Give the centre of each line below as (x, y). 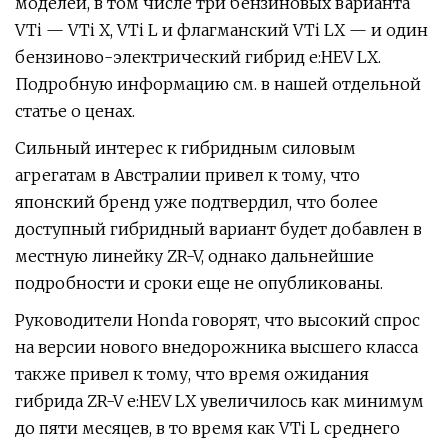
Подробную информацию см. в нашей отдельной (218, 84)
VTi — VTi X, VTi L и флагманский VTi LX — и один (221, 30)
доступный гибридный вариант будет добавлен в (218, 229)
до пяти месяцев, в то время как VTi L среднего (207, 428)
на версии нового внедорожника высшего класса (216, 347)
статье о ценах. (75, 111)
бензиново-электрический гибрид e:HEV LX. (198, 57)
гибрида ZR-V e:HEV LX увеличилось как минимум (219, 401)
